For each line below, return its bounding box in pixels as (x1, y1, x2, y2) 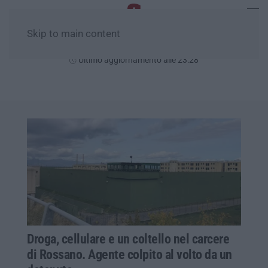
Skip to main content (27, 28, 120, 39)
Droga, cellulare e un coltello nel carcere (27, 231, 229, 246)
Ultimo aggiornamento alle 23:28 (77, 55, 199, 65)
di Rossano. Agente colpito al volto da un (27, 246, 232, 262)
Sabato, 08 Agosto (90, 39, 178, 52)
